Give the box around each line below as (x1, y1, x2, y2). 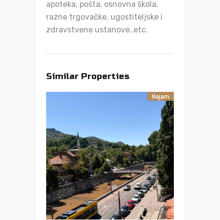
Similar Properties (46, 71, 129, 82)
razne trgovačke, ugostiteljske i (46, 12, 163, 22)
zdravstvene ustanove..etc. (46, 25, 148, 35)
